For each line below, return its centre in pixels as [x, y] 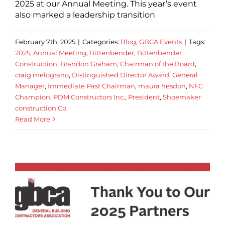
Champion [33, 97]
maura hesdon [162, 86]
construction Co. [41, 108]
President [144, 97]
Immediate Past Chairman [91, 86]
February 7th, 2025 [45, 41]
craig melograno [42, 75]
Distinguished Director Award [121, 75]
